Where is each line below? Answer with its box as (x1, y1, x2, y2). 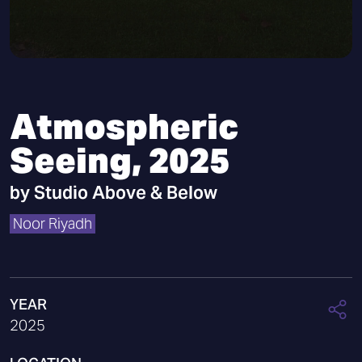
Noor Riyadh (13, 214, 92, 233)
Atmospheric (10, 104, 238, 149)
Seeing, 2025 (10, 138, 229, 183)
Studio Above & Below (34, 181, 217, 204)
